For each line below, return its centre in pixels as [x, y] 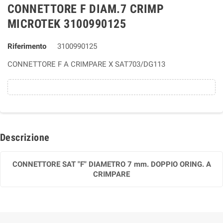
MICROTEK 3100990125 [67, 24]
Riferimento [27, 46]
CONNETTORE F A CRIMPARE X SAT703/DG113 [86, 64]
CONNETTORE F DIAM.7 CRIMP [86, 9]
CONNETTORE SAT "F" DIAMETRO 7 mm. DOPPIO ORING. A [111, 164]
